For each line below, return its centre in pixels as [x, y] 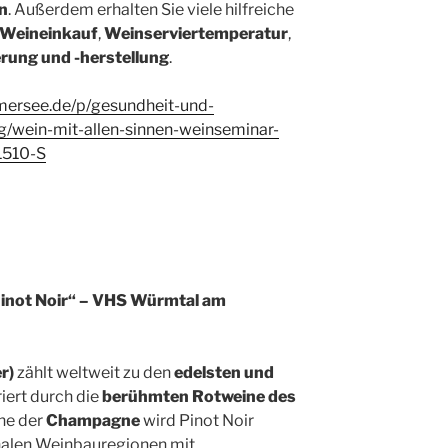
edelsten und [224, 372]
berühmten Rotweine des [199, 396]
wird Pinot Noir [197, 420]
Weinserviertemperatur [196, 34]
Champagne [93, 420]
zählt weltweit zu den [94, 372]
